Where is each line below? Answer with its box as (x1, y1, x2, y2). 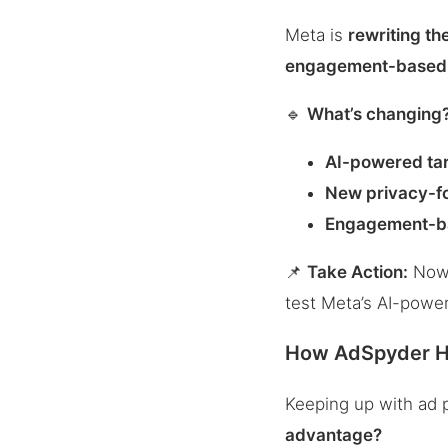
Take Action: (307, 261, 409, 282)
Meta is (285, 24, 349, 45)
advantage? (285, 425, 383, 446)
